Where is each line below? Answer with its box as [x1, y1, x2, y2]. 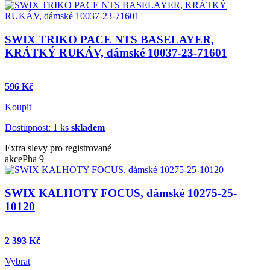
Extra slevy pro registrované [5, 143, 111, 154]
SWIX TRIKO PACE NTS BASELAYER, [5, 33, 214, 46]
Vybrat [5, 256, 30, 266]
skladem [71, 122, 105, 133]
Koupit [5, 102, 31, 113]
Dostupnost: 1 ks [5, 122, 71, 133]
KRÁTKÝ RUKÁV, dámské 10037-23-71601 [5, 46, 227, 59]
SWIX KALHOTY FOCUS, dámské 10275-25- [5, 187, 237, 200]
